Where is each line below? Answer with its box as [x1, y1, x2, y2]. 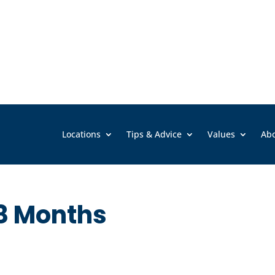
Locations [62, 128, 101, 141]
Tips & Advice [126, 128, 182, 141]
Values [207, 128, 236, 141]
